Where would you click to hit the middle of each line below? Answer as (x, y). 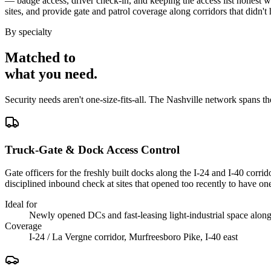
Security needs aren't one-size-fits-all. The (86, 99)
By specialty (28, 32)
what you (35, 73)
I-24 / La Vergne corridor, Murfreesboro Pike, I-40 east (133, 237)
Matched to (40, 57)
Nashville (184, 99)
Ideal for (21, 204)
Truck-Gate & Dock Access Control (92, 149)
